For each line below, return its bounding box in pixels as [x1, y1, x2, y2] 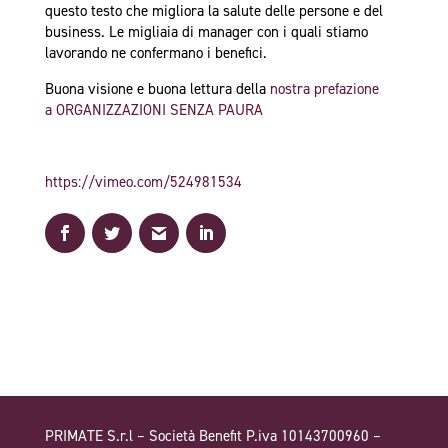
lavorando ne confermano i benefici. [44, 43, 267, 64]
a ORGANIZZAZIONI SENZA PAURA [44, 100, 263, 121]
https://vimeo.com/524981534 [44, 172, 242, 193]
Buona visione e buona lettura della [44, 79, 270, 100]
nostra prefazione [269, 79, 379, 100]
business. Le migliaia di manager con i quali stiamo [44, 22, 368, 43]
